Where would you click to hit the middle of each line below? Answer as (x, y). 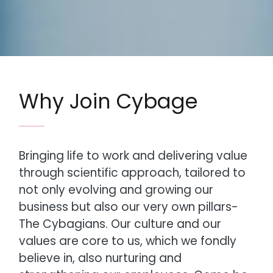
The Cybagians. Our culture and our (120, 224)
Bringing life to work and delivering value (133, 155)
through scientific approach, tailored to (133, 172)
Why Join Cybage (108, 102)
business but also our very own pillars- (129, 207)
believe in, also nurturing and (101, 258)
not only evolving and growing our (116, 190)
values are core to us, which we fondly (128, 241)
